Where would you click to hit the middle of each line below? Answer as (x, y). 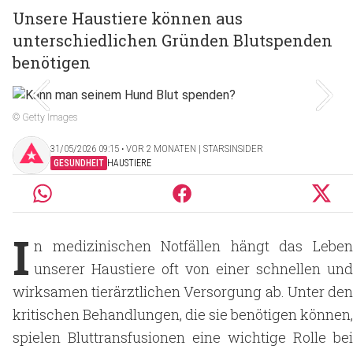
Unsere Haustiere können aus (128, 18)
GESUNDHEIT (79, 163)
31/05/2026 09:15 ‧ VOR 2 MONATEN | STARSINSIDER (157, 148)
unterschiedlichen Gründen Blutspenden (173, 40)
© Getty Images (45, 117)
